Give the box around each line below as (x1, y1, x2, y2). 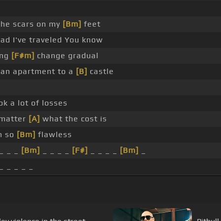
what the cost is (40, 114, 107, 124)
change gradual (35, 51, 99, 61)
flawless (36, 130, 72, 140)
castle (87, 67, 114, 76)
